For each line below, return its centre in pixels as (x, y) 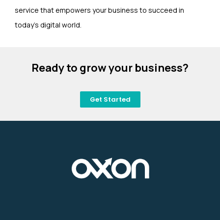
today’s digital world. (48, 25)
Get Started (110, 100)
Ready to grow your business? (110, 68)
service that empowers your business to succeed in (99, 10)
